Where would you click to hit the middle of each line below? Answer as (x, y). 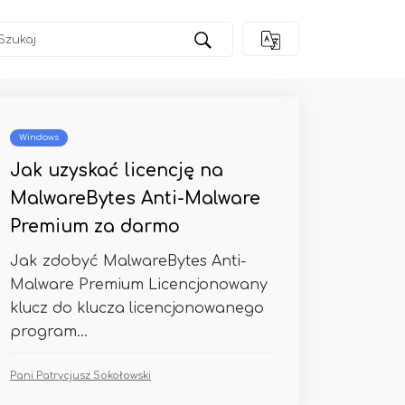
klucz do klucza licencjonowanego (137, 308)
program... (49, 332)
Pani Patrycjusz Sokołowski (80, 376)
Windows (39, 137)
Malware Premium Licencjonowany (139, 285)
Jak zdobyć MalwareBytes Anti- (128, 261)
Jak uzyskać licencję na (117, 170)
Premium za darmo (95, 226)
